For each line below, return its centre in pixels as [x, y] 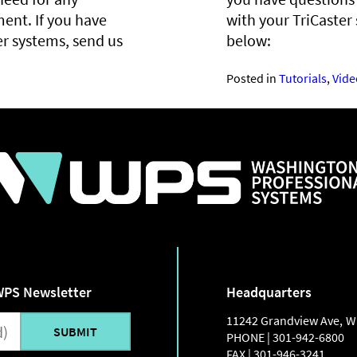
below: [249, 41]
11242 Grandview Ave [283, 320]
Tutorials [303, 78]
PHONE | [249, 337]
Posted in [253, 78]
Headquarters [269, 292]
